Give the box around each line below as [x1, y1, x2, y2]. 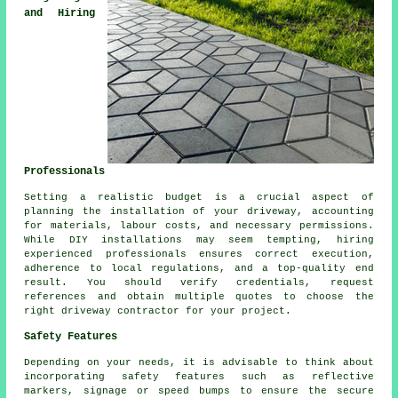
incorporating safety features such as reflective [24, 371, 374, 383]
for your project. [179, 306, 292, 317]
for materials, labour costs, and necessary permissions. [24, 220, 374, 232]
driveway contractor [61, 306, 180, 317]
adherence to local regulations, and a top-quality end [24, 263, 374, 275]
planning [24, 206, 83, 218]
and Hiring [24, 7, 95, 20]
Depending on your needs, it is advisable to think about [24, 357, 374, 369]
